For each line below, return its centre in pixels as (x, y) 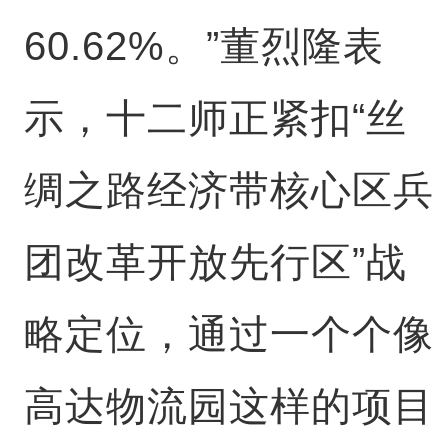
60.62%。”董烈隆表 (203, 46)
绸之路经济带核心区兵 (228, 190)
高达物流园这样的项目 (228, 406)
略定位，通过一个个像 (228, 334)
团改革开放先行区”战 (215, 262)
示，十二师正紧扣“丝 (215, 118)
